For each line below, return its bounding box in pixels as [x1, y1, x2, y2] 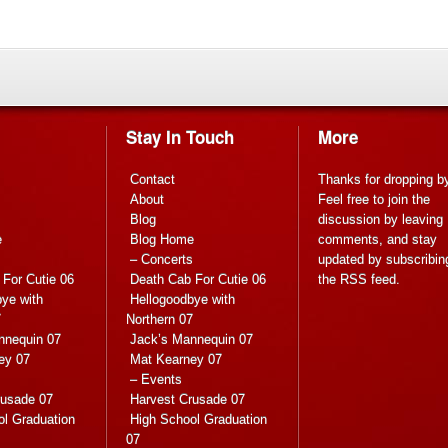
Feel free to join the [318, 192, 430, 208]
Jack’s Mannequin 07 [130, 332, 253, 348]
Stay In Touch [126, 124, 234, 149]
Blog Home [130, 232, 194, 248]
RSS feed [340, 272, 396, 288]
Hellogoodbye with [130, 292, 235, 308]
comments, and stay [318, 232, 437, 248]
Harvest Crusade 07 [130, 392, 245, 408]
